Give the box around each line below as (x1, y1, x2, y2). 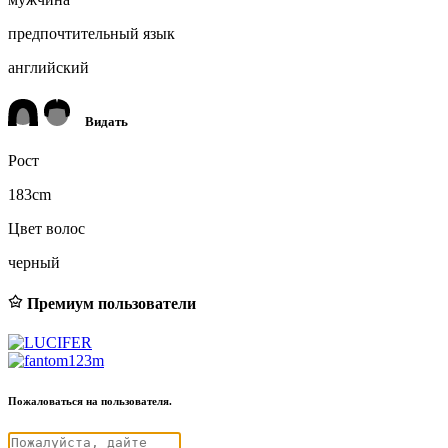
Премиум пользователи (23, 294, 196, 312)
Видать (69, 114, 128, 130)
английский (8, 58, 89, 76)
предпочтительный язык (8, 24, 175, 42)
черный (8, 254, 60, 272)
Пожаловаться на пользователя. (8, 394, 172, 407)
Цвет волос (8, 220, 85, 238)
